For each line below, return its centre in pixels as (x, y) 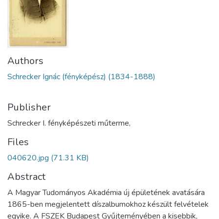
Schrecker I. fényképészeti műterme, (69, 123)
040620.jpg (28, 158)
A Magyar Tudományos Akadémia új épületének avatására (106, 192)
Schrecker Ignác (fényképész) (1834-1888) (81, 77)
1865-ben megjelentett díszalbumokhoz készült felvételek (108, 204)
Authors (25, 61)
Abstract (26, 176)
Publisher (29, 107)
